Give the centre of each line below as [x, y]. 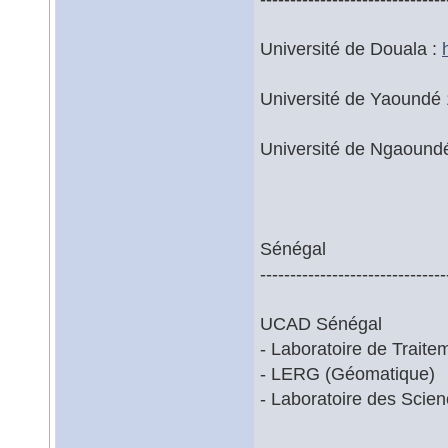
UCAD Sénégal [321, 323]
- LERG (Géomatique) [347, 373]
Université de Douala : [351, 48]
